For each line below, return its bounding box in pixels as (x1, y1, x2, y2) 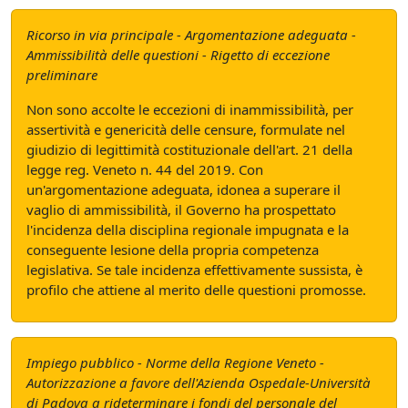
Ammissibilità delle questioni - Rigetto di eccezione (26, 46, 330, 64)
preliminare (26, 66, 97, 84)
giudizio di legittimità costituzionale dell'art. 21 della (26, 140, 352, 158)
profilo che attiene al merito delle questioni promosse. (26, 280, 366, 299)
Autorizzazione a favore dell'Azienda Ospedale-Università (26, 373, 371, 392)
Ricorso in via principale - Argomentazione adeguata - (26, 25, 356, 44)
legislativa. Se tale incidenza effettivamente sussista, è (26, 260, 362, 279)
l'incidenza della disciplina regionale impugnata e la (26, 220, 349, 239)
